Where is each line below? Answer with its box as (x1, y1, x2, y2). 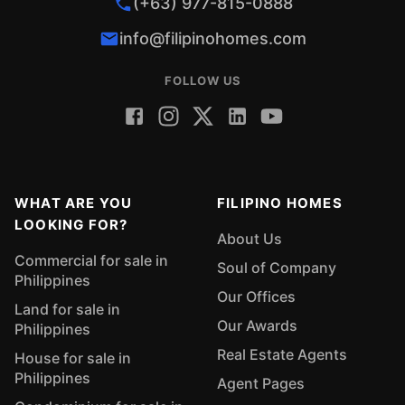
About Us (217, 230, 282, 248)
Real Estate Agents (217, 345, 347, 363)
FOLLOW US (164, 73, 241, 88)
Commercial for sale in (14, 251, 168, 269)
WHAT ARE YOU (14, 194, 133, 212)
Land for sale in (14, 300, 120, 318)
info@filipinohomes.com (118, 29, 306, 48)
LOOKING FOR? (14, 216, 128, 233)
